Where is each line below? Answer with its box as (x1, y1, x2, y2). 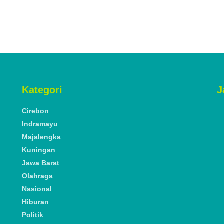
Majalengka (22, 133, 61, 141)
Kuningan (22, 146, 55, 154)
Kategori (22, 84, 62, 96)
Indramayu (22, 120, 58, 128)
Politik (22, 211, 43, 219)
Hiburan (22, 198, 49, 206)
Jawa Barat (22, 159, 59, 167)
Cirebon (22, 107, 49, 115)
